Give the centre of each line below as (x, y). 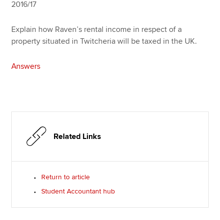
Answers (26, 66)
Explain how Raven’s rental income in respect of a (97, 29)
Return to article (66, 177)
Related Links (78, 136)
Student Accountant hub (78, 191)
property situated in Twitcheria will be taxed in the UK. (104, 41)
